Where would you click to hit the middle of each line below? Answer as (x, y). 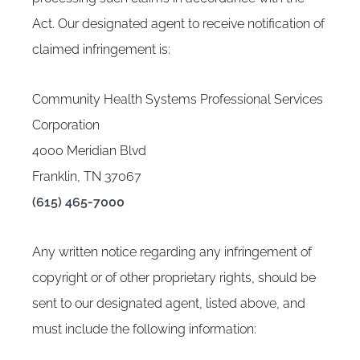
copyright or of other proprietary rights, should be (174, 278)
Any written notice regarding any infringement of (172, 252)
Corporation (66, 125)
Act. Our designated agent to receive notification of (178, 24)
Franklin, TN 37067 (87, 176)
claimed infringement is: (101, 49)
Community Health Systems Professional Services (178, 99)
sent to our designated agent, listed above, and (169, 303)
